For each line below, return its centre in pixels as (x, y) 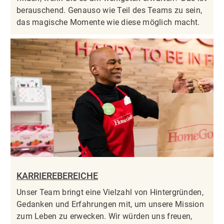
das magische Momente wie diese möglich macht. (108, 22)
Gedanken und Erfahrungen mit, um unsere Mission (110, 204)
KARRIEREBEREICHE (57, 176)
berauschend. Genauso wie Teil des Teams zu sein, (109, 10)
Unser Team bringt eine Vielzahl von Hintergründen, (110, 192)
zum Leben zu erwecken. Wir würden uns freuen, (104, 216)
